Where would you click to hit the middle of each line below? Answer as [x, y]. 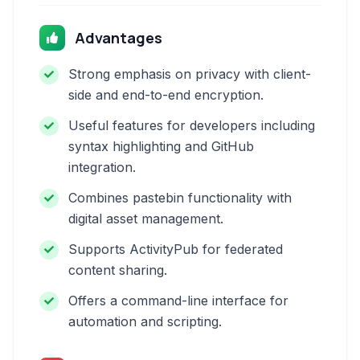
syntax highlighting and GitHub [161, 146]
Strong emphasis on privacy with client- [190, 74]
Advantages [119, 38]
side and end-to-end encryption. [166, 95]
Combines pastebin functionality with [180, 198]
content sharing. [118, 270]
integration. [102, 167]
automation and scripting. [145, 321]
